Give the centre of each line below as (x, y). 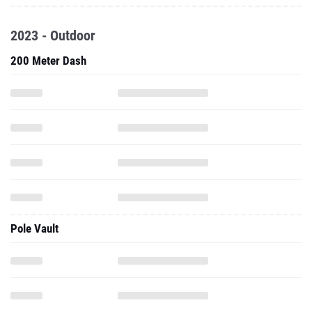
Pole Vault (34, 228)
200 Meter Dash (48, 61)
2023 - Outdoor (53, 36)
